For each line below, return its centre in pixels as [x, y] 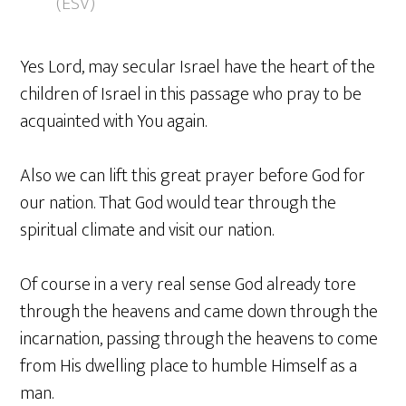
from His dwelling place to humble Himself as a [189, 367]
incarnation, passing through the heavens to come [199, 339]
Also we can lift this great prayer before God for [193, 176]
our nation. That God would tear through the [179, 203]
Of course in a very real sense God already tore [188, 285]
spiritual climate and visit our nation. [147, 231]
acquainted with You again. [114, 122]
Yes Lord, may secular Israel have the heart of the [198, 68]
